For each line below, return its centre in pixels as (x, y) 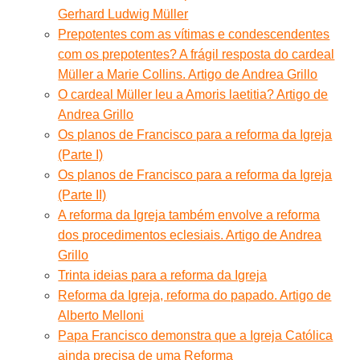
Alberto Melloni (101, 315)
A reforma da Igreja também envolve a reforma (189, 215)
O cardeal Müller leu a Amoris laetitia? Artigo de (193, 94)
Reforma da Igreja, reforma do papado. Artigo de (195, 295)
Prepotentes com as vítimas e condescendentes (194, 34)
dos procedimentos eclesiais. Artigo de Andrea (190, 235)
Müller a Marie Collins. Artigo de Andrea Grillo (188, 74)
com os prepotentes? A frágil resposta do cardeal (196, 54)
